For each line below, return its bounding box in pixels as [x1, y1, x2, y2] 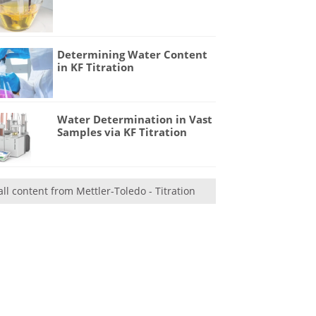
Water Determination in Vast [57, 112, 213, 127]
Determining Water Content [57, 47, 208, 61]
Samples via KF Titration [57, 125, 188, 140]
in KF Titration [57, 59, 135, 74]
